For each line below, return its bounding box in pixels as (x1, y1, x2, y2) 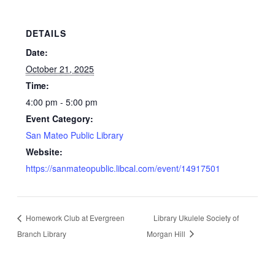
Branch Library (17, 228, 66, 239)
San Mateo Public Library (26, 129, 124, 142)
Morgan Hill (147, 228, 188, 239)
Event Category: (26, 112, 94, 125)
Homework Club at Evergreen (23, 212, 125, 223)
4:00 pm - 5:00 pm (26, 96, 98, 109)
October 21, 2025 (26, 63, 95, 76)
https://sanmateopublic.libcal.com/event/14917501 (26, 162, 221, 175)
